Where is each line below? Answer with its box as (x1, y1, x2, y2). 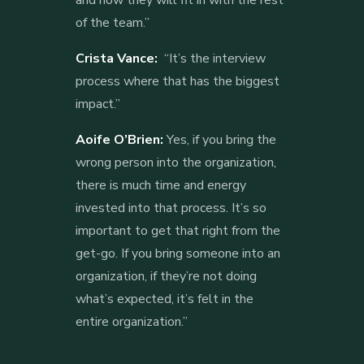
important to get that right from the (75, 221, 280, 240)
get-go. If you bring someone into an (75, 244, 280, 262)
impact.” (75, 94, 120, 113)
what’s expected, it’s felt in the (75, 289, 253, 308)
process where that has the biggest (75, 71, 279, 90)
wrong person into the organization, (75, 153, 276, 171)
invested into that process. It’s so (75, 198, 266, 217)
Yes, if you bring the (166, 130, 276, 149)
